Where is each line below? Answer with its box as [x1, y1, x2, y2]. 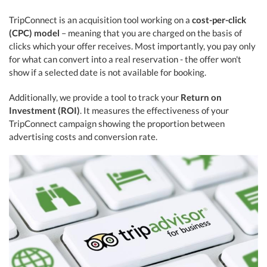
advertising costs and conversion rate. [9, 131, 157, 142]
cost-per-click [192, 14, 246, 25]
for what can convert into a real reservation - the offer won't [9, 54, 241, 64]
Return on [181, 92, 222, 103]
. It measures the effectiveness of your [80, 105, 229, 116]
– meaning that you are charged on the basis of [60, 27, 242, 38]
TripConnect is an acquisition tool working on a [9, 14, 192, 25]
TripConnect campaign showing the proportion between [9, 118, 225, 129]
